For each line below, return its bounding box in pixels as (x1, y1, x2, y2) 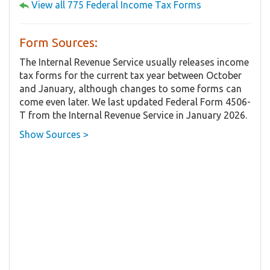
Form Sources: (19, 35, 98, 49)
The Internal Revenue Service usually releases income (19, 56, 249, 67)
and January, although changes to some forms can (19, 83, 242, 94)
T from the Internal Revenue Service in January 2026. (19, 109, 247, 121)
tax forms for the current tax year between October (19, 69, 242, 81)
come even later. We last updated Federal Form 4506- (19, 96, 251, 107)
